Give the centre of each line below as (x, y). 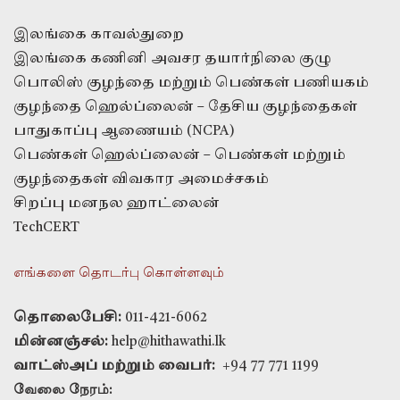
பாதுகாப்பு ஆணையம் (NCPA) (124, 131)
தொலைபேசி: (69, 318)
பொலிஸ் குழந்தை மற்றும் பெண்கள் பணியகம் (191, 83)
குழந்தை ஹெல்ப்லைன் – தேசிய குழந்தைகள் (185, 107)
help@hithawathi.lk (167, 342)
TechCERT (46, 228)
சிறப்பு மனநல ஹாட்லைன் (117, 204)
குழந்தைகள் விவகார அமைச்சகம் (141, 179)
